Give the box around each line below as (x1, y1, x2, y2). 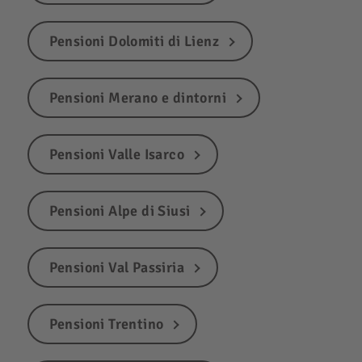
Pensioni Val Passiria (48, 258, 184, 276)
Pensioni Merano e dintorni (48, 88, 226, 107)
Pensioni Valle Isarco (48, 145, 184, 163)
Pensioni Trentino (48, 314, 164, 333)
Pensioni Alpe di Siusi (48, 201, 191, 220)
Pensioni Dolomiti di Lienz (48, 32, 219, 50)
